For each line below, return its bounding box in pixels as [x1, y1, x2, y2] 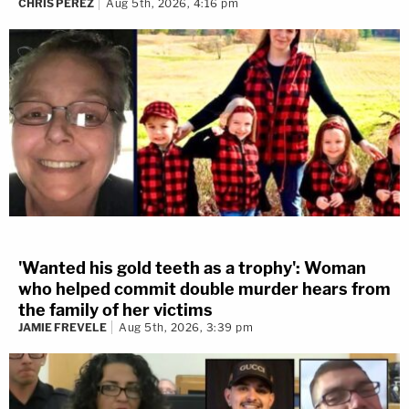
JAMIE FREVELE [18, 320, 107, 335]
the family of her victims [18, 300, 213, 320]
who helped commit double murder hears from [18, 279, 391, 299]
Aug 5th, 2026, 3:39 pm [119, 320, 253, 335]
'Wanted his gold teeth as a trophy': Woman [18, 258, 366, 278]
